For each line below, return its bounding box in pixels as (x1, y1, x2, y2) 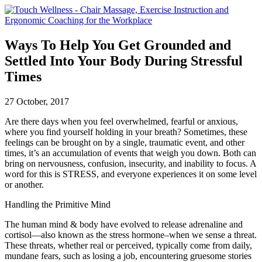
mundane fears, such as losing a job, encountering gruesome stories (5, 250, 251, 261)
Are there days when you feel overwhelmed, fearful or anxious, (5, 116, 238, 126)
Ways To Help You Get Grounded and (5, 37, 231, 53)
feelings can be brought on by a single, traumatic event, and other (5, 137, 244, 147)
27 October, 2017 (5, 96, 69, 106)
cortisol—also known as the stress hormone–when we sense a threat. (5, 229, 257, 240)
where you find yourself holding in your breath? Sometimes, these (5, 126, 247, 137)
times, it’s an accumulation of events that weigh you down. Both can (5, 147, 256, 158)
